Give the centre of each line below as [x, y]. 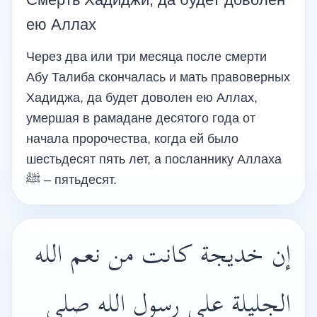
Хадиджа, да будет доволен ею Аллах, [142, 98]
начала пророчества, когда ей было [132, 139]
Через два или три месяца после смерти [146, 57]
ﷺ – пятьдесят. [79, 180]
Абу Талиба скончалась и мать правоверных [158, 77]
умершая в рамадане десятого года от [141, 118]
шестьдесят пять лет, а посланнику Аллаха [154, 159]
